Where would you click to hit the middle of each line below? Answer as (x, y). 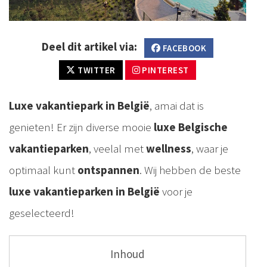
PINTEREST (164, 70)
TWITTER (95, 70)
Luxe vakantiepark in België (79, 105)
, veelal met (117, 148)
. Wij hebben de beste (190, 170)
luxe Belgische (191, 127)
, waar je (210, 148)
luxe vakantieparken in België (84, 191)
